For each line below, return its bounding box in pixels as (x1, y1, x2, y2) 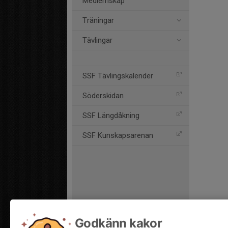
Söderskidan (82, 91, 124, 100)
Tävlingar (82, 36, 112, 45)
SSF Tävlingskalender (82, 71, 153, 80)
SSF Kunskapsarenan (82, 131, 153, 140)
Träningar (82, 16, 114, 25)
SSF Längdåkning (82, 111, 139, 120)
